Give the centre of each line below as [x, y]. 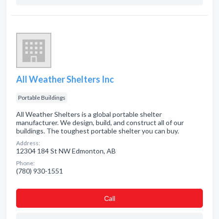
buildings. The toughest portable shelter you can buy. [98, 131]
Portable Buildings [42, 98]
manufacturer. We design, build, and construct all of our [100, 122]
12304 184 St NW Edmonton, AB [66, 151]
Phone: [25, 163]
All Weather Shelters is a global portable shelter [89, 114]
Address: [28, 143]
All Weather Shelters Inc [65, 79]
